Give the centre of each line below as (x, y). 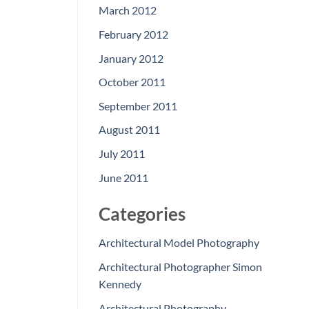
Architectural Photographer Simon (180, 267)
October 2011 (132, 82)
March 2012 (128, 10)
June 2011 (123, 177)
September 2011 (138, 106)
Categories (142, 213)
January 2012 (131, 58)
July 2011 (122, 154)
